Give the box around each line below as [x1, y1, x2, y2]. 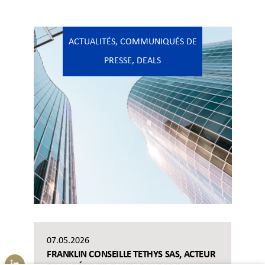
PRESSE [104, 56, 132, 66]
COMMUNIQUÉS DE [119, 37, 197, 47]
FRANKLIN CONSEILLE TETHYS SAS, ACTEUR [47, 250, 216, 260]
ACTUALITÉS [68, 37, 115, 47]
